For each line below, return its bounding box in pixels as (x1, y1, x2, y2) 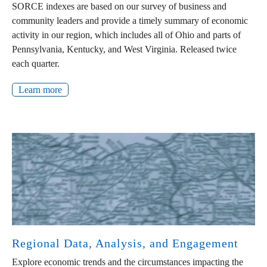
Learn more (18, 85, 62, 95)
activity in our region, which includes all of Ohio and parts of (12, 30, 241, 41)
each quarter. (12, 58, 60, 69)
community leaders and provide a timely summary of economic (12, 15, 248, 26)
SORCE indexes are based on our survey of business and (12, 1, 226, 12)
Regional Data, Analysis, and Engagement (12, 236, 238, 250)
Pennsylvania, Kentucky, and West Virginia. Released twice (12, 44, 237, 55)
